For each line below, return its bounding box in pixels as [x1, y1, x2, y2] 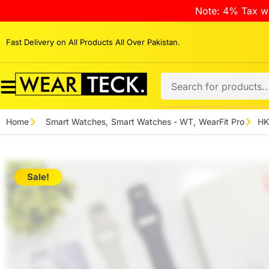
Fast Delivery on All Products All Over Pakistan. [6, 37, 180, 47]
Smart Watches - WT [110, 116, 193, 127]
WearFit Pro [198, 116, 244, 127]
